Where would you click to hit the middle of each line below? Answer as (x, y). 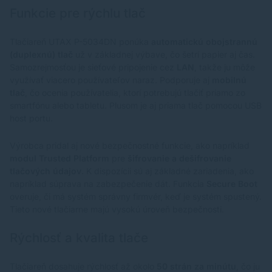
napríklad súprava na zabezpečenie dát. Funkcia (108, 183)
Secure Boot (232, 183)
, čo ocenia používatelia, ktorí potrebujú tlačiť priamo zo (135, 92)
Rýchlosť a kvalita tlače (79, 237)
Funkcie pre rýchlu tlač (78, 13)
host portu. (31, 118)
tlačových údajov (46, 171)
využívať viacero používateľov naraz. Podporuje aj (111, 80)
